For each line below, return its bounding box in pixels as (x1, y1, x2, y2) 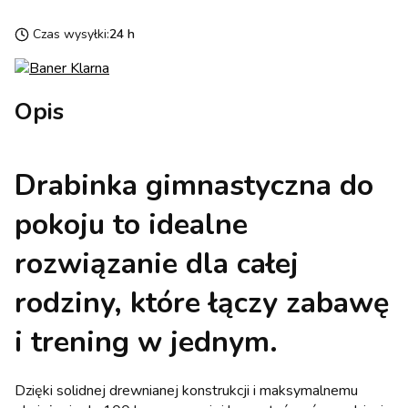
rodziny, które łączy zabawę (15, 282, 389, 322)
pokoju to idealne (15, 204, 248, 244)
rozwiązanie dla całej (15, 243, 299, 283)
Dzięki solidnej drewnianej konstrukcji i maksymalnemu (15, 381, 358, 402)
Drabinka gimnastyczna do (15, 165, 373, 205)
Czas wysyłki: (33, 25, 109, 44)
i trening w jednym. (15, 321, 278, 362)
